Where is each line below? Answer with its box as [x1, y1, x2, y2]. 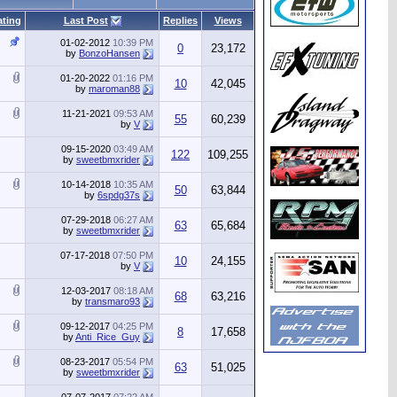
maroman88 [89, 83, 140, 94]
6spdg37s [97, 190, 140, 200]
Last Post [63, 15, 108, 26]
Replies [163, 15, 198, 26]
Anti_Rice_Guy [75, 331, 140, 342]
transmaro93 [85, 296, 140, 307]
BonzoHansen [79, 48, 140, 58]
